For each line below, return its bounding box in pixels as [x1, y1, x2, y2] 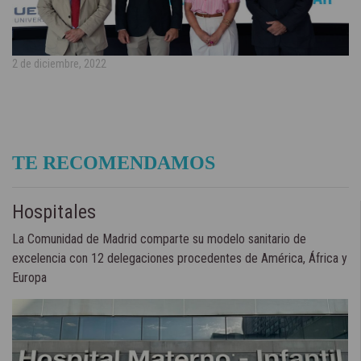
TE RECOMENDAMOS [12, 152, 215, 174]
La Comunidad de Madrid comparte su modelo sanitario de [12, 231, 306, 247]
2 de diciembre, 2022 [12, 57, 106, 72]
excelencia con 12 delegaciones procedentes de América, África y [12, 251, 347, 267]
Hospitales [12, 201, 96, 224]
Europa [12, 270, 47, 286]
